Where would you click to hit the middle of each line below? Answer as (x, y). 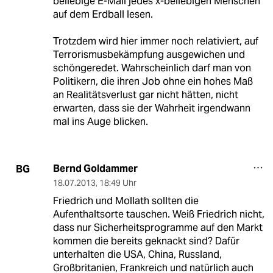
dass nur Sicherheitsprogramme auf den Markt (158, 228)
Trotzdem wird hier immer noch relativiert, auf (155, 41)
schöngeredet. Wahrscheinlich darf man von (152, 68)
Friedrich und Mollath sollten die (126, 201)
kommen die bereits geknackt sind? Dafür (146, 241)
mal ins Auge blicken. (100, 122)
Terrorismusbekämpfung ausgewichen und (149, 55)
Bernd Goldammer (95, 169)
